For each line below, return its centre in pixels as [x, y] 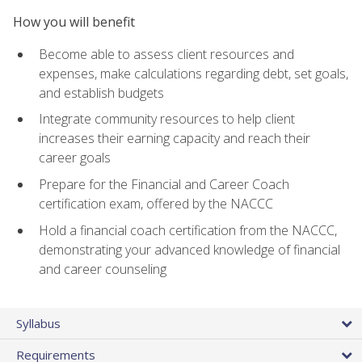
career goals [75, 158]
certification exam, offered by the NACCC [156, 204]
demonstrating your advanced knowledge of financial [189, 249]
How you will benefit [74, 21]
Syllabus [38, 323]
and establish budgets [101, 93]
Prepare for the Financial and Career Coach [164, 185]
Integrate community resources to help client [167, 119]
